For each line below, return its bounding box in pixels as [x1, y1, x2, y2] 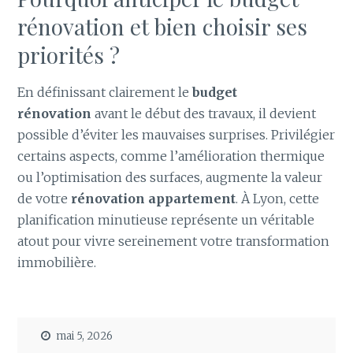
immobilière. [17, 255, 97, 271]
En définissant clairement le [17, 84, 193, 101]
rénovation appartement [71, 191, 236, 207]
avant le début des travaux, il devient [91, 106, 317, 122]
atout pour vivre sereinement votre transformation [17, 233, 330, 250]
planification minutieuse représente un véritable [17, 212, 315, 229]
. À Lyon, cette [236, 191, 320, 207]
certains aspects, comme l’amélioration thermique [17, 148, 325, 165]
